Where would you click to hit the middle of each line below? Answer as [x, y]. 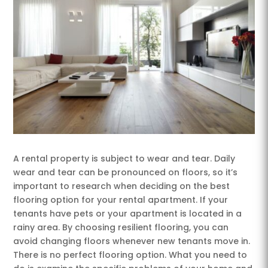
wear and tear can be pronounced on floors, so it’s [126, 172]
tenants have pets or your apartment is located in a [128, 213]
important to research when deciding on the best [122, 186]
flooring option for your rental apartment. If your [121, 200]
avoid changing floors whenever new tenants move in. [132, 241]
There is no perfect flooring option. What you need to [130, 255]
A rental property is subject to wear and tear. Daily [124, 158]
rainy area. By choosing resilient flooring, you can [121, 227]
